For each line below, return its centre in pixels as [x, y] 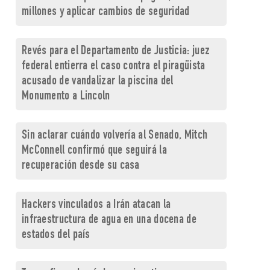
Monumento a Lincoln [66, 97]
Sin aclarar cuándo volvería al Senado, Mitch [115, 136]
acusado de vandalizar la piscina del [97, 82]
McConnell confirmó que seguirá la [94, 151]
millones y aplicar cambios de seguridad [105, 12]
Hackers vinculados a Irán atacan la [96, 205]
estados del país [56, 235]
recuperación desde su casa [80, 166]
